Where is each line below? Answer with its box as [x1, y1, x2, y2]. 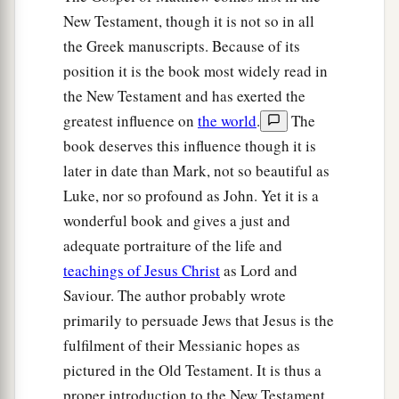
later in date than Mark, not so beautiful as [63, 160, 330, 182]
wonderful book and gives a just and [63, 210, 290, 232]
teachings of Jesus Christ [63, 260, 220, 281]
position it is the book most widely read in [63, 61, 328, 82]
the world [198, 110, 256, 132]
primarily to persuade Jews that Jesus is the [63, 310, 334, 331]
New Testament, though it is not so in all [63, 11, 314, 32]
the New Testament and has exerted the [63, 85, 305, 107]
